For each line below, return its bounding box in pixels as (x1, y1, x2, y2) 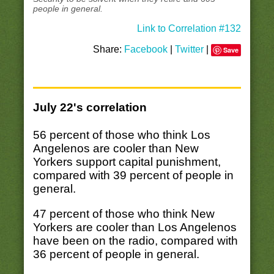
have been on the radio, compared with (32, 234, 238, 247)
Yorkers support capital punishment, (32, 155, 221, 168)
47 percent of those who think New (32, 207, 215, 220)
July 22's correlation (32, 101, 147, 114)
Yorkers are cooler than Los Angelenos (32, 220, 237, 234)
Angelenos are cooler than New (32, 141, 199, 155)
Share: (93, 44, 125, 55)
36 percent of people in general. (32, 247, 199, 261)
